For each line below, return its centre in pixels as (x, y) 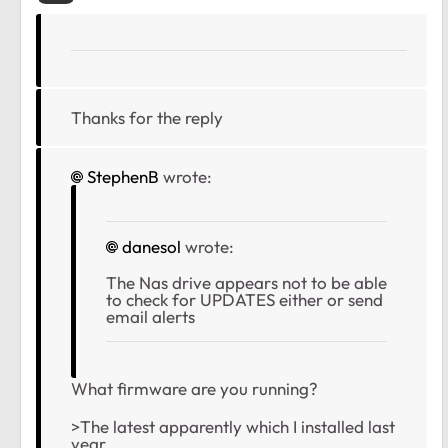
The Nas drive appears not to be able (246, 283)
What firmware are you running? (194, 389)
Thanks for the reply (147, 118)
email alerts (152, 317)
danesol (151, 247)
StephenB (123, 177)
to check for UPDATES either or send (244, 300)
